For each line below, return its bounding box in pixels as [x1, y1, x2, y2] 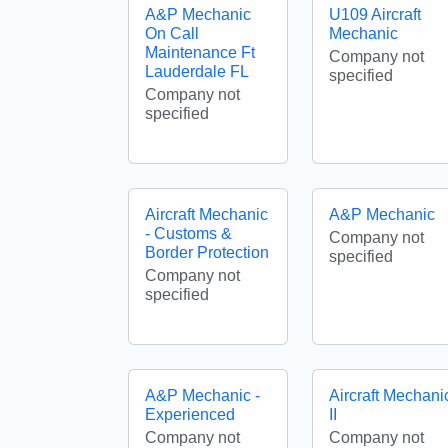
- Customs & [145, 225, 232, 242]
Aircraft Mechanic [145, 206, 268, 223]
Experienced [145, 406, 235, 423]
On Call [145, 25, 199, 42]
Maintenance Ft [145, 44, 255, 61]
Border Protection [145, 244, 269, 261]
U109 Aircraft [329, 6, 421, 23]
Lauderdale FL [145, 63, 249, 80]
